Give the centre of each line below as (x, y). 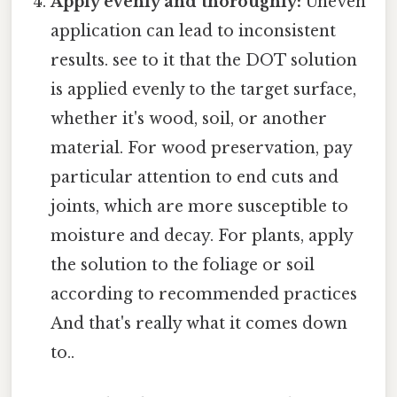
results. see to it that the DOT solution (204, 60)
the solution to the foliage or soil (183, 265)
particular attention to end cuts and (195, 177)
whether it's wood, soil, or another (189, 118)
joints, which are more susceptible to (200, 206)
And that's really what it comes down (199, 323)
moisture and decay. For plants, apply (202, 235)
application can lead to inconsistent (194, 31)
